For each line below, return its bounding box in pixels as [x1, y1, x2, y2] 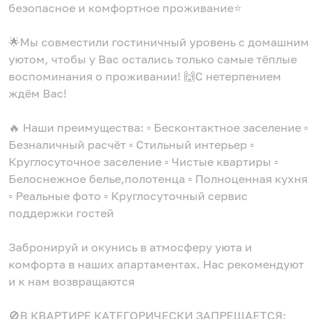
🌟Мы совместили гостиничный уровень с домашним [9, 34, 309, 49]
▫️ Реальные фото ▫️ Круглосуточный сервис [9, 188, 248, 203]
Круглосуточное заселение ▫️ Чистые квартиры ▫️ [9, 154, 278, 169]
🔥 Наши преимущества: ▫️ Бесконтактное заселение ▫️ [9, 120, 308, 135]
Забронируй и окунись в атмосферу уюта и [9, 239, 252, 254]
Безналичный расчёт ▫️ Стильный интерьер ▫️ [9, 137, 254, 152]
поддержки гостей [9, 205, 114, 220]
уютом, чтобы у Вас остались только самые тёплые [9, 51, 297, 66]
